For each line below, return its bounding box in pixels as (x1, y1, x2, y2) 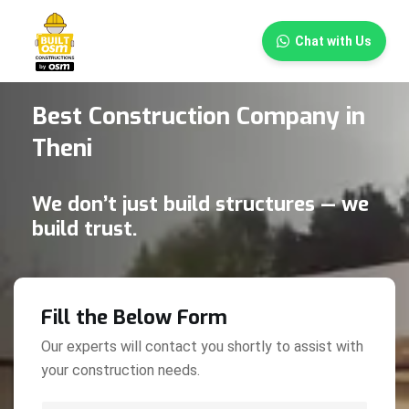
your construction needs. (41, 362, 200, 379)
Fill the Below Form (41, 304, 227, 330)
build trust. (32, 215, 137, 242)
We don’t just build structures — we (32, 191, 369, 217)
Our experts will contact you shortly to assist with (41, 338, 363, 355)
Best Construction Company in (32, 100, 365, 132)
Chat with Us (295, 34, 372, 48)
